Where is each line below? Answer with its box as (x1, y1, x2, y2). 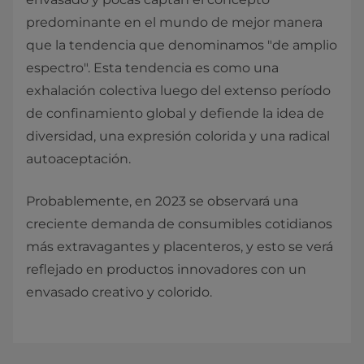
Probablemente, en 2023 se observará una (26, 193, 298, 210)
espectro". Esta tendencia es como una (26, 60, 279, 76)
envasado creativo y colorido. (26, 284, 212, 301)
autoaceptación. (26, 151, 131, 167)
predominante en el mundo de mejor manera (26, 15, 323, 31)
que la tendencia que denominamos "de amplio (26, 37, 337, 54)
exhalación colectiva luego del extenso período (26, 83, 331, 99)
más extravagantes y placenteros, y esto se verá (26, 239, 333, 255)
